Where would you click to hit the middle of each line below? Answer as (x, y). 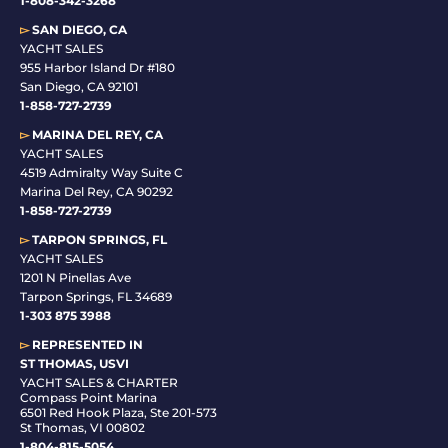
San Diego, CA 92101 (79, 86)
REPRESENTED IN (87, 344)
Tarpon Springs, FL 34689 (96, 296)
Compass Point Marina (88, 397)
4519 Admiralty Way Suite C (101, 172)
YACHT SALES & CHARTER (99, 382)
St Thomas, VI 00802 (82, 427)
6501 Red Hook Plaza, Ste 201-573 (118, 412)
